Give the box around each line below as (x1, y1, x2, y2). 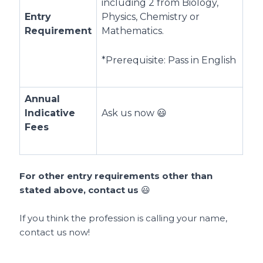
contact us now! (19, 227, 90, 238)
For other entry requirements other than (19, 170, 213, 182)
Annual (25, 93, 60, 105)
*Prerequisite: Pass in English (102, 54, 237, 66)
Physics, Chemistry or (102, 11, 200, 23)
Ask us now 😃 (102, 107, 167, 119)
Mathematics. (102, 25, 164, 37)
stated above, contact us (19, 184, 141, 196)
